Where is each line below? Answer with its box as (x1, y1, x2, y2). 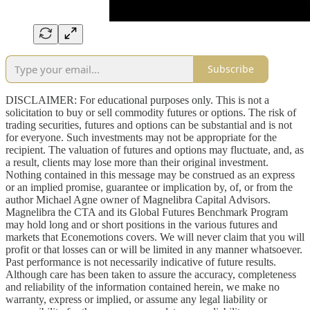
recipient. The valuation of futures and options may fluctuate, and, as (6, 143, 304, 156)
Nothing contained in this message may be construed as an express (6, 168, 295, 181)
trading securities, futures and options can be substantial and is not (6, 118, 292, 131)
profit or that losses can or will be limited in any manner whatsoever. (6, 243, 302, 255)
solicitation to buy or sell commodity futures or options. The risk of (6, 106, 296, 118)
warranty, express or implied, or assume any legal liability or (6, 293, 267, 305)
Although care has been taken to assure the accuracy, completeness (6, 268, 296, 280)
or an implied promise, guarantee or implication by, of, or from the (6, 181, 293, 193)
